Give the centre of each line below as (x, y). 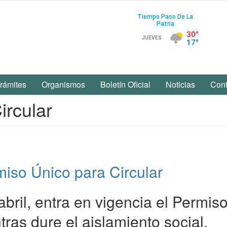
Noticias (180, 84)
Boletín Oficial (125, 84)
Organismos (63, 84)
